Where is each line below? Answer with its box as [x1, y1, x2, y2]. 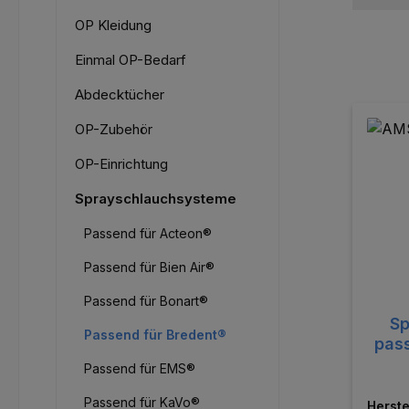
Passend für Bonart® [84, 293, 208, 309]
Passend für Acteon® [84, 225, 212, 242]
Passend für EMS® [84, 361, 195, 377]
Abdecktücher [75, 86, 164, 104]
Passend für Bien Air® [84, 259, 215, 276]
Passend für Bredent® [84, 327, 226, 343]
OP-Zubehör [75, 121, 152, 139]
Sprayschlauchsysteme [75, 190, 236, 208]
